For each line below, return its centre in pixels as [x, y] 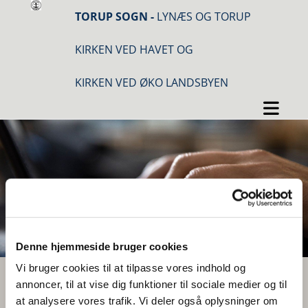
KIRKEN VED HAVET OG [134, 49]
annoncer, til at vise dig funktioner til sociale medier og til [151, 284]
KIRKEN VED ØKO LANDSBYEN [152, 82]
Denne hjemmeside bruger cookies [102, 246]
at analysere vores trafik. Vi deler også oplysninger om [147, 300]
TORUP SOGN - [116, 16]
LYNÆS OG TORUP [205, 16]
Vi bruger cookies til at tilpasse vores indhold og [131, 267]
